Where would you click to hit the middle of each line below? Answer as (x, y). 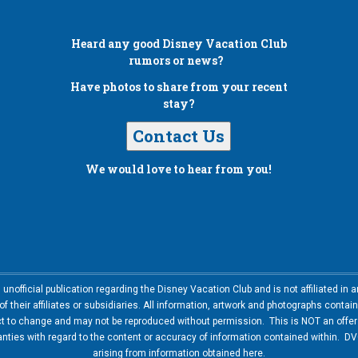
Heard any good (116, 44)
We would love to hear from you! (179, 169)
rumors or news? (179, 61)
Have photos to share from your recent (179, 87)
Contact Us (179, 136)
